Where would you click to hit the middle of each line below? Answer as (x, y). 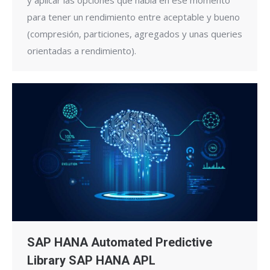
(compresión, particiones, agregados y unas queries (135, 34)
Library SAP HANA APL (91, 261)
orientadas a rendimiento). (82, 51)
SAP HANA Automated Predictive (120, 243)
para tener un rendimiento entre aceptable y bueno (133, 17)
